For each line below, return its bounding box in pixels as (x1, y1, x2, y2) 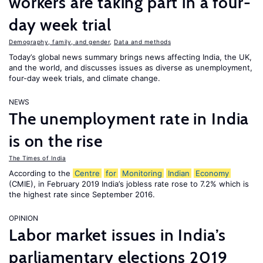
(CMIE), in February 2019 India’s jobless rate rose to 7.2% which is (9, 179, 249, 188)
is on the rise (9, 131, 103, 151)
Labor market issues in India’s (9, 225, 227, 245)
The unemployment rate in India (9, 109, 249, 129)
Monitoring (122, 168, 162, 178)
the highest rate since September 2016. (9, 190, 155, 199)
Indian (168, 168, 190, 178)
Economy (195, 168, 229, 178)
